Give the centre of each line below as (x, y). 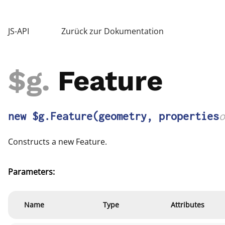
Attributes (188, 205)
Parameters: (31, 172)
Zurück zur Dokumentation (113, 31)
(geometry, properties (156, 116)
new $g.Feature (50, 116)
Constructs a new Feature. (58, 142)
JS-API (19, 31)
